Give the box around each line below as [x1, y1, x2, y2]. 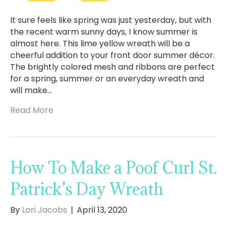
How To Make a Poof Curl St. [10, 157, 217, 179]
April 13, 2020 [77, 204, 127, 216]
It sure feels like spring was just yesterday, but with [10, 14, 211, 26]
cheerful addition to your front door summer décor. [10, 49, 215, 62]
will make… [10, 84, 52, 97]
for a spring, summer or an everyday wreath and [10, 73, 204, 85]
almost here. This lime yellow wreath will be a [10, 38, 190, 50]
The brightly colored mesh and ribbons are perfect [10, 61, 215, 73]
